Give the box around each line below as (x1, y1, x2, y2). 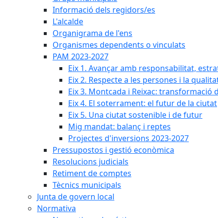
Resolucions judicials (53, 156, 128, 167)
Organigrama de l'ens (53, 28, 132, 38)
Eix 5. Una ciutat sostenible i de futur (68, 109, 202, 120)
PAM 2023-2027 (53, 51, 109, 62)
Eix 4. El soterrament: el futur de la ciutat (68, 98, 217, 109)
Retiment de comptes (53, 168, 131, 179)
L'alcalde (53, 16, 83, 27)
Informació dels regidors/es (53, 4, 155, 15)
